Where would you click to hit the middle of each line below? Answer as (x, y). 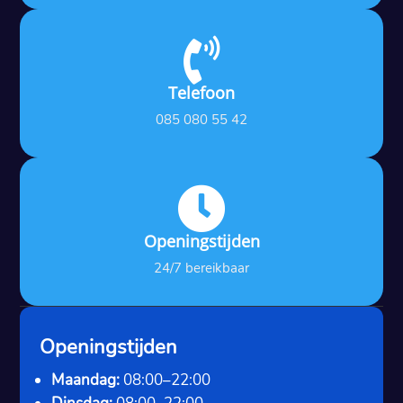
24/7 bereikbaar (201, 268)
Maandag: (86, 380)
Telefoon (201, 92)
